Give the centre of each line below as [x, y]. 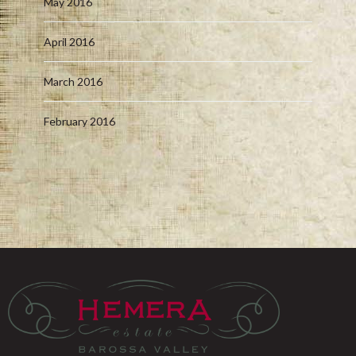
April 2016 [69, 42]
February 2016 [79, 121]
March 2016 [73, 81]
